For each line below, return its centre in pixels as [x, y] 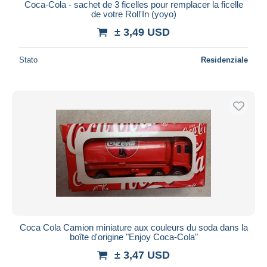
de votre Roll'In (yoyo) [133, 14]
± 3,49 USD [142, 32]
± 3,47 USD [142, 255]
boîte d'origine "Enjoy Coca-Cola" [133, 237]
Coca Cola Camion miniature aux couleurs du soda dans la [133, 227]
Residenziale [224, 60]
